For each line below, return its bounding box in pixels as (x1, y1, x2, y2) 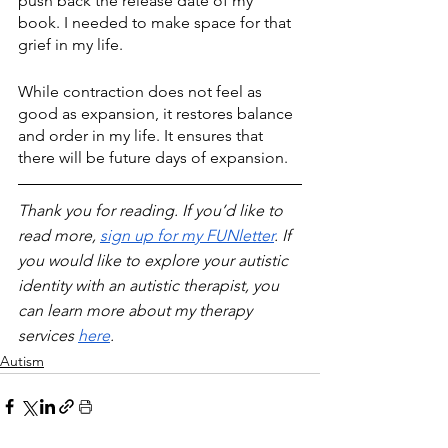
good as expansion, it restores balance (18, 103, 297, 123)
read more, (18, 225, 100, 245)
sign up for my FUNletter (100, 225, 274, 245)
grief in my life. (18, 34, 123, 54)
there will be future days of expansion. (18, 147, 288, 167)
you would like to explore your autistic (18, 250, 292, 270)
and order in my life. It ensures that (18, 125, 267, 145)
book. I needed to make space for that (18, 12, 295, 32)
